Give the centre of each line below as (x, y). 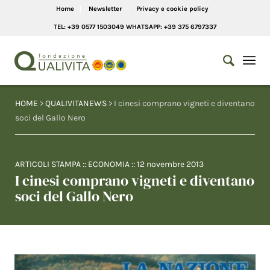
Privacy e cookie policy (172, 9)
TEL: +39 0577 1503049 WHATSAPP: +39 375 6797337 (135, 27)
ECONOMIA (109, 164)
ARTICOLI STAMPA (48, 164)
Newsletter (105, 9)
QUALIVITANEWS (76, 103)
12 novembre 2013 (170, 164)
